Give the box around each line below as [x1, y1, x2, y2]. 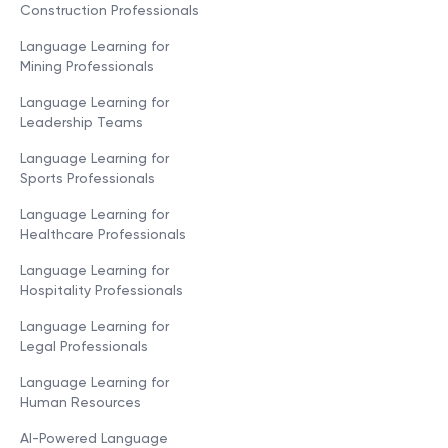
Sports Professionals [20, 169, 155, 186]
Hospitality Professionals [20, 281, 183, 298]
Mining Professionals [20, 57, 154, 74]
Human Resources [20, 393, 141, 410]
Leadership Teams [20, 113, 143, 130]
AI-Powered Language [20, 429, 168, 446]
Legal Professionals [20, 337, 148, 354]
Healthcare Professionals [20, 225, 186, 242]
